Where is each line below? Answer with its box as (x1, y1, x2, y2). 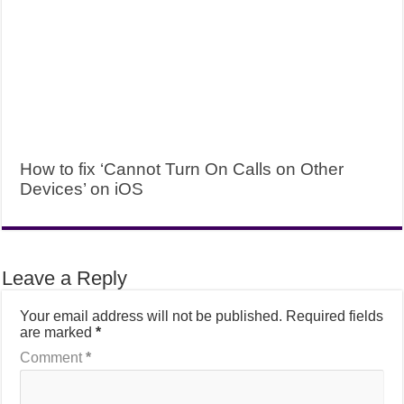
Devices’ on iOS (20, 179, 144, 198)
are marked (20, 324, 96, 340)
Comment (20, 349, 87, 365)
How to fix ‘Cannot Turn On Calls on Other (20, 159, 344, 179)
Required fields (286, 308, 384, 324)
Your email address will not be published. (20, 308, 283, 324)
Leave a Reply (2, 266, 128, 289)
